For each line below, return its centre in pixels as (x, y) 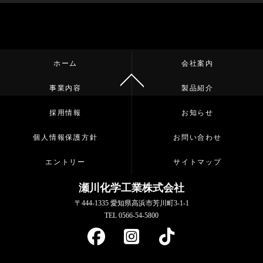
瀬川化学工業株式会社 (131, 188)
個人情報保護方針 (65, 137)
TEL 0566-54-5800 (131, 215)
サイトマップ (198, 162)
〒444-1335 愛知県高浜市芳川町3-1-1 (131, 203)
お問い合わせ (198, 137)
